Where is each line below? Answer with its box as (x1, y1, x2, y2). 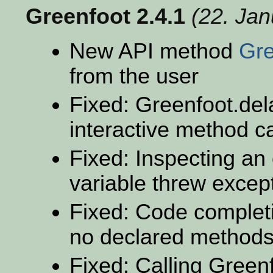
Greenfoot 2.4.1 (26, 4, 185, 29)
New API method (69, 38, 239, 63)
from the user (69, 63, 199, 88)
